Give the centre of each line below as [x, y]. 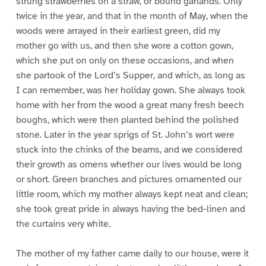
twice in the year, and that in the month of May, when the [132, 16]
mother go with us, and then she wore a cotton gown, [124, 45]
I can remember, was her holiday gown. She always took [130, 90]
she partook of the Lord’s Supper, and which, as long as [130, 75]
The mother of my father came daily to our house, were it [132, 254]
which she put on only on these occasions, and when [125, 60]
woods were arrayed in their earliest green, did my [118, 31]
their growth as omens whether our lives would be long [129, 164]
